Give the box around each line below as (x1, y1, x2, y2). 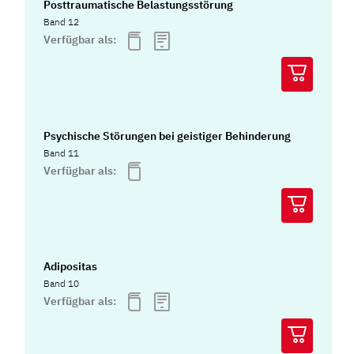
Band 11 (43, 146, 80, 159)
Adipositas (43, 259, 98, 274)
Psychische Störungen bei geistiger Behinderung (43, 128, 292, 143)
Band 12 (43, 16, 80, 28)
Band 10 (43, 277, 80, 290)
